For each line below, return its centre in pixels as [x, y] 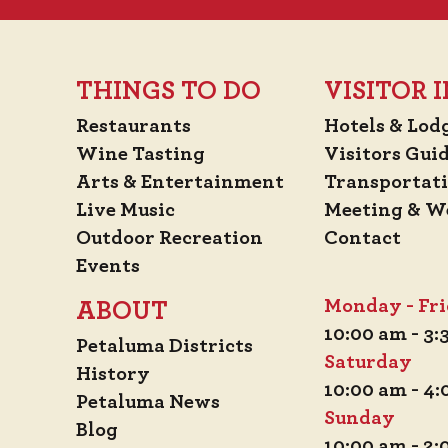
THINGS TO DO [168, 91]
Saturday [368, 362]
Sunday [359, 418]
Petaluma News [148, 402]
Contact [362, 238]
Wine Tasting [140, 154]
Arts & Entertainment [180, 182]
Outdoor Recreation [169, 238]
